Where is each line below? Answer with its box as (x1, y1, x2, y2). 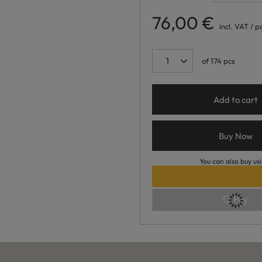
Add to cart (213, 94, 258, 105)
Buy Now (218, 130, 253, 142)
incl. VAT (218, 22, 249, 31)
